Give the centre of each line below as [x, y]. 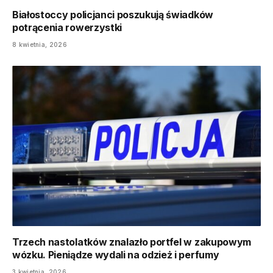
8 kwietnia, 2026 [40, 45]
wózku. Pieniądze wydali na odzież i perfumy [116, 255]
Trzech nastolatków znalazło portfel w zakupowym [132, 242]
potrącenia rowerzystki [67, 28]
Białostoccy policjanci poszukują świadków [113, 15]
